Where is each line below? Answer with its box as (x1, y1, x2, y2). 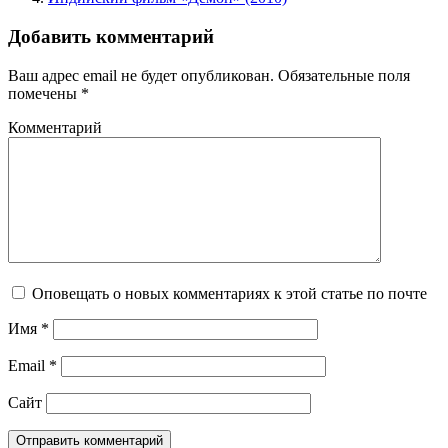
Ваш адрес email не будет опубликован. (8, 66, 274, 84)
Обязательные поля (274, 66, 410, 84)
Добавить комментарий (8, 26, 214, 48)
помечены (8, 84, 81, 102)
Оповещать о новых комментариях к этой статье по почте (32, 284, 427, 302)
